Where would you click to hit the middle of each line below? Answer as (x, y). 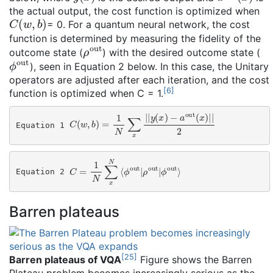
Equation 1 (42, 125)
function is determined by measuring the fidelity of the (135, 39)
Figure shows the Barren (194, 260)
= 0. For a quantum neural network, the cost (148, 25)
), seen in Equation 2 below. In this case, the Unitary (149, 67)
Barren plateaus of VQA (65, 260)
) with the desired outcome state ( (181, 53)
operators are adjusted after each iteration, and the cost (139, 80)
